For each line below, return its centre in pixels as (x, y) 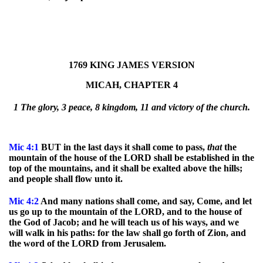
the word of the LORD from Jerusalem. (87, 243)
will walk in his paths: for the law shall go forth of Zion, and (127, 233)
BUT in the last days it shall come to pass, (123, 147)
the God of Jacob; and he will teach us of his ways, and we (124, 222)
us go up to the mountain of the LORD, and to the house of (125, 212)
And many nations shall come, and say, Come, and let (145, 201)
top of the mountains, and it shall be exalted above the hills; (126, 168)
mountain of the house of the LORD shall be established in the (131, 158)
